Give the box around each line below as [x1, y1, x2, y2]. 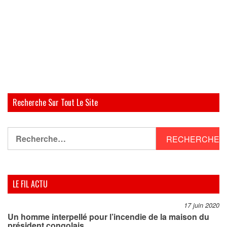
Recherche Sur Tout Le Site [13, 96, 98, 108]
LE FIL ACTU [13, 177, 48, 190]
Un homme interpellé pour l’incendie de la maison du [8, 210, 209, 222]
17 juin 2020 [184, 200, 219, 210]
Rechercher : [7, 126, 57, 138]
